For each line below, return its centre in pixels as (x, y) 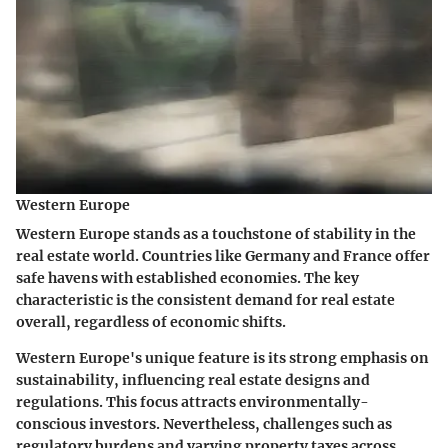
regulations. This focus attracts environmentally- (192, 402)
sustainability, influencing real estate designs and (193, 380)
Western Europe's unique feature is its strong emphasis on (222, 358)
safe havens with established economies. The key (187, 278)
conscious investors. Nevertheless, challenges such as (204, 424)
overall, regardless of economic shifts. (151, 322)
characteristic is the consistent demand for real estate (205, 300)
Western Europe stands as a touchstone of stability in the (216, 234)
